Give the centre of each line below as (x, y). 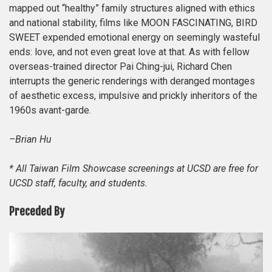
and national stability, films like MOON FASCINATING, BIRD (133, 22)
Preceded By (37, 211)
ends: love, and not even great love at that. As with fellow (129, 52)
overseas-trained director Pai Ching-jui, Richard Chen (121, 66)
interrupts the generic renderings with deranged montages (132, 81)
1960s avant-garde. (50, 110)
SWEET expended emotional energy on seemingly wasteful (134, 37)
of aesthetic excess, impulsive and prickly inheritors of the (133, 95)
